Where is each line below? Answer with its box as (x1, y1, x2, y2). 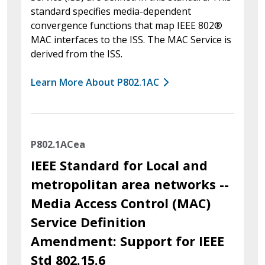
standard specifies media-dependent (31, 4, 191, 18)
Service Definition (31, 213, 146, 231)
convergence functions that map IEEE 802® (31, 18, 222, 32)
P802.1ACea (31, 137, 85, 151)
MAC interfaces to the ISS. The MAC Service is (31, 33, 231, 46)
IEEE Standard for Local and (31, 156, 208, 174)
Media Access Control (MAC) (31, 194, 211, 212)
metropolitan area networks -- (31, 175, 229, 193)
